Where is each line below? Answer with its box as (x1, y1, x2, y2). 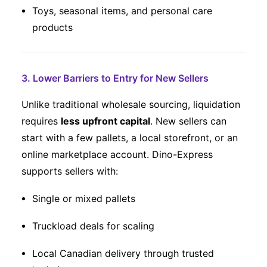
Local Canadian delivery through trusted (32, 247, 214, 259)
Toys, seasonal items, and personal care (32, 5, 212, 17)
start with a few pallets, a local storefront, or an (21, 132, 238, 144)
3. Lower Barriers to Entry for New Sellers (21, 72, 209, 84)
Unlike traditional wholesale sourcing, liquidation (21, 98, 240, 110)
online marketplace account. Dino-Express (21, 148, 213, 160)
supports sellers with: (21, 165, 118, 177)
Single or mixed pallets (32, 193, 135, 204)
